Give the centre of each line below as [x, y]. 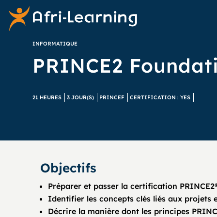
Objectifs [69, 168]
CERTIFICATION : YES [160, 97]
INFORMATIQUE [55, 43]
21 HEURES [47, 97]
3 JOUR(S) [81, 97]
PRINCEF [112, 97]
